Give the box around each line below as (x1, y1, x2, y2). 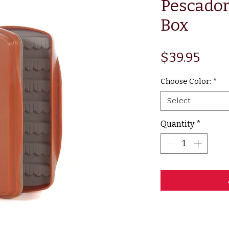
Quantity (161, 119, 194, 129)
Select (167, 96, 191, 106)
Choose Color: (161, 77, 211, 86)
